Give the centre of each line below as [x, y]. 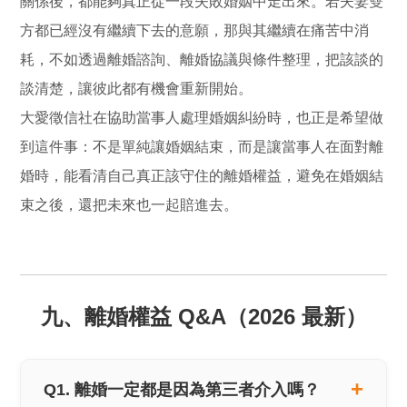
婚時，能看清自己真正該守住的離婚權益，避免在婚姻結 [202, 175]
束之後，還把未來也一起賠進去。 [129, 204]
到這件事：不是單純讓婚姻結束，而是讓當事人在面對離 [202, 146]
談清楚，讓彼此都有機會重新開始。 [137, 88]
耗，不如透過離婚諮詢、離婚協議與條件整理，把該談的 [202, 59]
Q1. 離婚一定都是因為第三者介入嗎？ [182, 389]
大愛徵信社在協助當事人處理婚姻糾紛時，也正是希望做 [202, 117]
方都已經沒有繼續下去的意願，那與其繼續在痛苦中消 [195, 30]
